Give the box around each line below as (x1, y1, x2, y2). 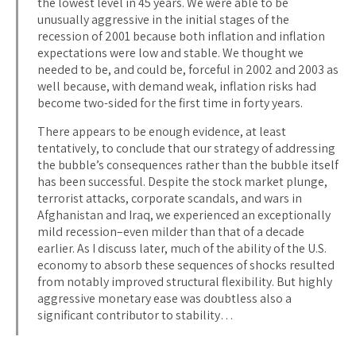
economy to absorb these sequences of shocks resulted (37, 256, 335, 273)
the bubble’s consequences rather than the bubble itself (37, 156, 339, 173)
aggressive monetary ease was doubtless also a (37, 289, 292, 307)
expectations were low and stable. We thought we (37, 44, 304, 61)
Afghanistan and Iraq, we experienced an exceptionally (37, 206, 331, 223)
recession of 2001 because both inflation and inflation (37, 27, 325, 44)
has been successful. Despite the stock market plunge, (37, 172, 327, 190)
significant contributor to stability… (37, 306, 234, 323)
